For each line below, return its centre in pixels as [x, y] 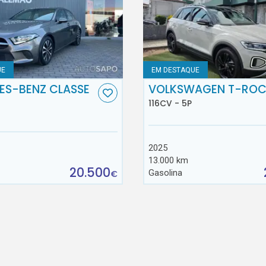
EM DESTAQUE [176, 70]
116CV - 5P [170, 103]
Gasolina [165, 173]
